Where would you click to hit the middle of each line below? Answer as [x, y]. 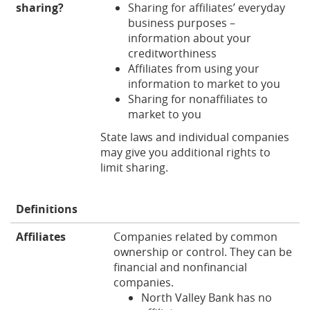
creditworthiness [172, 53]
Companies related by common [195, 236]
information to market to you [204, 83]
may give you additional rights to [185, 152]
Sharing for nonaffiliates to [198, 99]
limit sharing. [134, 167]
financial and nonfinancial [180, 267]
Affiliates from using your [194, 68]
